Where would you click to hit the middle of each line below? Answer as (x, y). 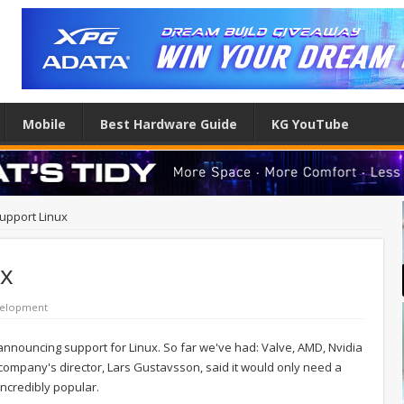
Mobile (44, 124)
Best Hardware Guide (169, 124)
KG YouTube (310, 124)
